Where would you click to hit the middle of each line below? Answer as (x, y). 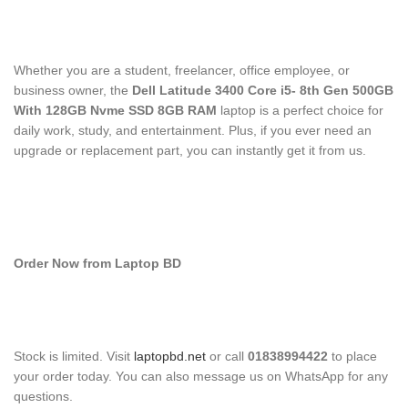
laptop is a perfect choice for (300, 110)
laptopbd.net (170, 356)
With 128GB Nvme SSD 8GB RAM (115, 110)
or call (227, 356)
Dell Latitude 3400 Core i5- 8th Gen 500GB (263, 90)
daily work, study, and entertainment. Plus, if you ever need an (193, 130)
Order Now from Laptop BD (97, 263)
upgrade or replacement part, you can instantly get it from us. (190, 150)
